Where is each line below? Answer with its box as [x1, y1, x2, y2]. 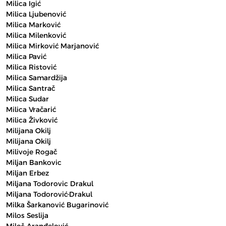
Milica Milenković [6, 31, 66, 40]
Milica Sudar [6, 94, 49, 103]
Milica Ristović [6, 63, 56, 72]
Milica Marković [6, 20, 61, 29]
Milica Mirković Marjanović [6, 41, 99, 50]
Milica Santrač [6, 84, 55, 93]
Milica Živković [6, 116, 58, 125]
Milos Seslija [6, 211, 48, 220]
